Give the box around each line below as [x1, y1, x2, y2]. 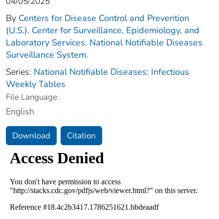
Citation [67, 130, 96, 141]
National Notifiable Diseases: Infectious [34, 66, 189, 78]
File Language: [6, 91, 59, 103]
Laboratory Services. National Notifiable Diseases [6, 36, 202, 48]
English [6, 105, 34, 117]
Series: [6, 66, 34, 78]
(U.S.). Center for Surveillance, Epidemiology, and [6, 24, 199, 36]
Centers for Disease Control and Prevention [19, 12, 189, 24]
